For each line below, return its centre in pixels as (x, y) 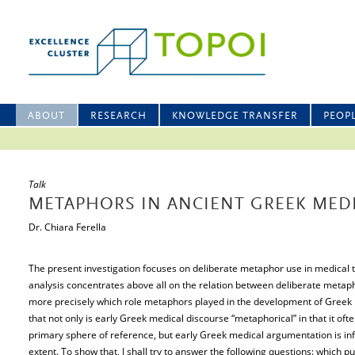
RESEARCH (118, 116)
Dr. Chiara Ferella (67, 227)
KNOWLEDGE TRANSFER (235, 116)
